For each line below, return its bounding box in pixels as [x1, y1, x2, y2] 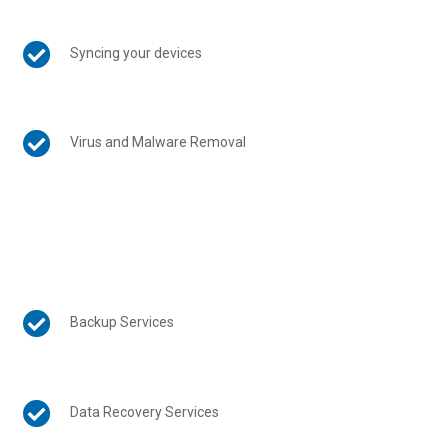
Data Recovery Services [69, 403, 219, 420]
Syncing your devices [69, 44, 202, 61]
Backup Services [69, 314, 174, 331]
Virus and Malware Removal [69, 133, 246, 150]
